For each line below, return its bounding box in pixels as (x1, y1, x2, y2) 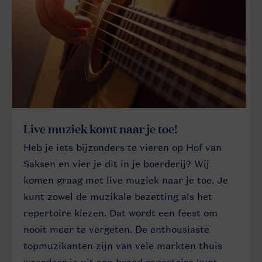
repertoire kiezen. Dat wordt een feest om (23, 207, 218, 219)
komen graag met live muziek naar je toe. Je (23, 174, 228, 186)
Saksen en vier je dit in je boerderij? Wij (23, 158, 209, 170)
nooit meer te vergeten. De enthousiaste (23, 223, 209, 235)
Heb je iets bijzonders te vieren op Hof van (23, 142, 222, 153)
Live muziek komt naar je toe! (23, 119, 177, 136)
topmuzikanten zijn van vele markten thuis (23, 240, 222, 251)
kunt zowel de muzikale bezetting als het (23, 191, 212, 202)
